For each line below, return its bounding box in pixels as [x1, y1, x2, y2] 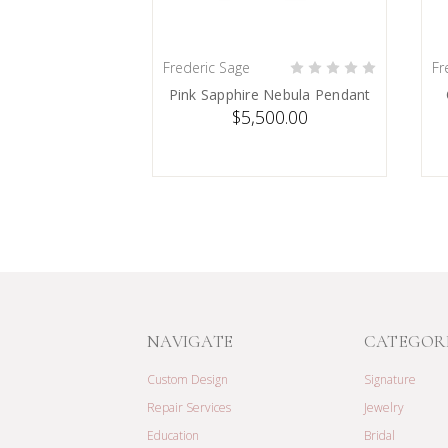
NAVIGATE [147, 331, 233, 353]
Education [147, 427, 199, 445]
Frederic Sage [163, 58, 250, 78]
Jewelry [363, 399, 404, 417]
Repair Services [147, 399, 231, 417]
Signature [363, 371, 416, 389]
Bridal [363, 427, 395, 445]
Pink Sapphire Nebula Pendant [168, 85, 371, 105]
